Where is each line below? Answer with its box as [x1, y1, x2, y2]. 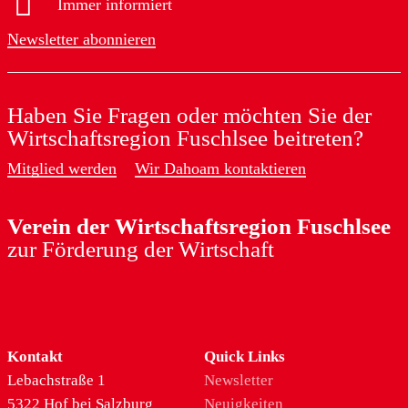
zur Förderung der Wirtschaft [6, 237, 274, 262]
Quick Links [203, 347, 285, 365]
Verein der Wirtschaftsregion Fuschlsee [6, 214, 391, 240]
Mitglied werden [6, 159, 117, 178]
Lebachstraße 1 [6, 371, 106, 389]
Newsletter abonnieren [6, 30, 156, 49]
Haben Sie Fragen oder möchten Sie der [6, 103, 372, 128]
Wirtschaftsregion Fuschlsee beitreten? [6, 126, 363, 151]
